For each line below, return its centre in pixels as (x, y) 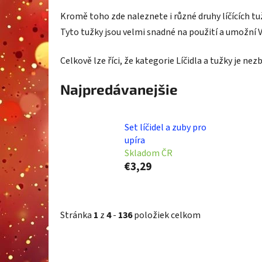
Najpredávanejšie (119, 89)
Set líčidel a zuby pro (166, 127)
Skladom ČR (149, 153)
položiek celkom (166, 216)
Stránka (77, 216)
